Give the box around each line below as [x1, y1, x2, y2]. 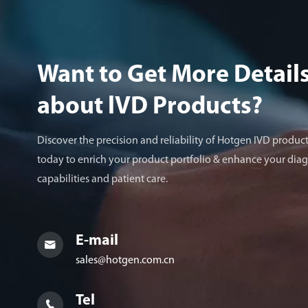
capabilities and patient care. [36, 174, 170, 186]
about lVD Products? [36, 95, 263, 120]
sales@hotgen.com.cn [75, 255, 175, 267]
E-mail [75, 233, 118, 250]
